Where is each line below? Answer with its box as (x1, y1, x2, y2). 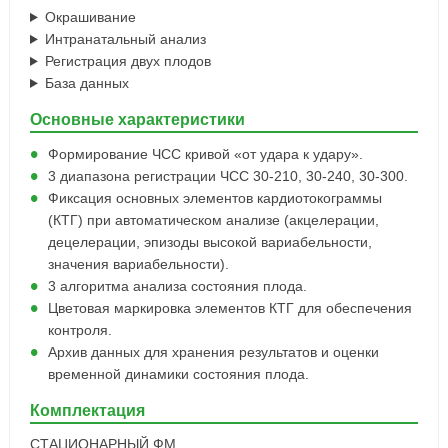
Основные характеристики (29, 111, 245, 128)
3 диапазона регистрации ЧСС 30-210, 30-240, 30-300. (47, 168, 408, 184)
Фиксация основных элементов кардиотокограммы (47, 190, 382, 206)
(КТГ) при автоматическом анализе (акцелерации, (47, 212, 379, 228)
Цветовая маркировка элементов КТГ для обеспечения (47, 300, 412, 316)
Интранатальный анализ (44, 31, 206, 47)
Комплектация (29, 402, 145, 419)
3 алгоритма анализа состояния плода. (47, 278, 307, 294)
